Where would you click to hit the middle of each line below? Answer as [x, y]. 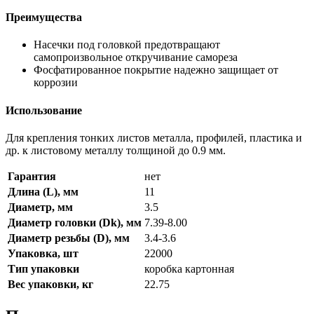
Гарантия [32, 176]
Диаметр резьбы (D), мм [69, 238]
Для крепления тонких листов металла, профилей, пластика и [154, 137]
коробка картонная [189, 268]
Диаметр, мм [40, 207]
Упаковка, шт [43, 253]
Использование [44, 110]
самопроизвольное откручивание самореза [136, 57]
